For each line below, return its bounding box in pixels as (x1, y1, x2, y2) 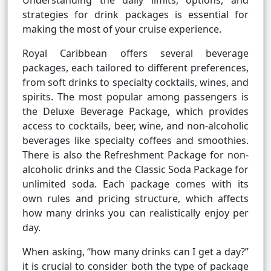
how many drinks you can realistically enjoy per (22, 206, 249, 220)
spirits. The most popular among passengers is (22, 90, 249, 104)
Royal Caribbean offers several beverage (22, 47, 249, 60)
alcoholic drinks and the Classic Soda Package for (22, 163, 249, 177)
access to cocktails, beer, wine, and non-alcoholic (22, 119, 249, 133)
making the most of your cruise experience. (22, 22, 221, 36)
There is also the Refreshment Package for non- (22, 148, 249, 162)
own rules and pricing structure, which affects (22, 192, 249, 206)
